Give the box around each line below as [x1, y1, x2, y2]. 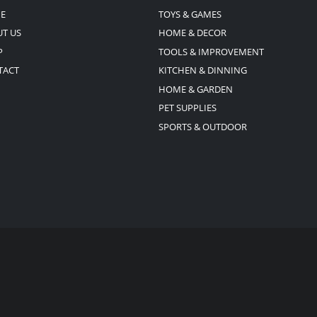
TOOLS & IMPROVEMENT [158, 45, 264, 58]
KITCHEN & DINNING [158, 64, 247, 77]
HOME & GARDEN [158, 82, 233, 96]
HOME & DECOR [158, 26, 226, 40]
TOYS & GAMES [158, 7, 221, 21]
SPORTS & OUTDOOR [158, 120, 247, 133]
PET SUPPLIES [158, 101, 217, 115]
